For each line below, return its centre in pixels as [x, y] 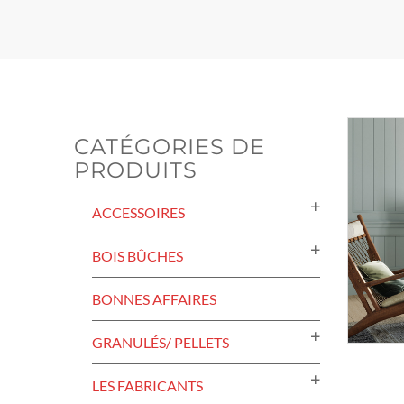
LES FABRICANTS [147, 386]
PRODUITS [136, 170]
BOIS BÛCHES [138, 256]
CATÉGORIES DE [170, 147]
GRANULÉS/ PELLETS [161, 342]
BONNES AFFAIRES [154, 299]
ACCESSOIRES [138, 212]
